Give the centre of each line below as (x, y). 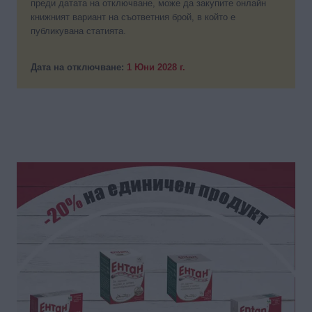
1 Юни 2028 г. (156, 68)
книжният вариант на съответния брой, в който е (133, 17)
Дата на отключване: (79, 68)
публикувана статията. (78, 31)
